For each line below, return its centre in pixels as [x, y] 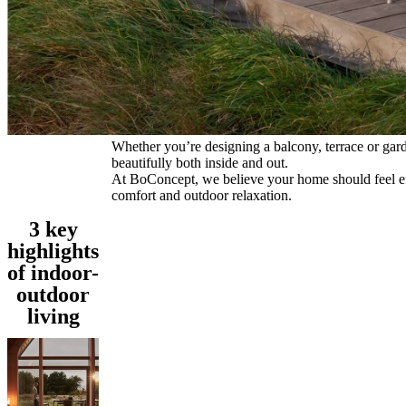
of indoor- [53, 273]
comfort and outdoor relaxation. [201, 196]
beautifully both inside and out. [199, 163]
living [53, 317]
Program [32, 12]
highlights [53, 251]
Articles [124, 12]
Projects [79, 12]
